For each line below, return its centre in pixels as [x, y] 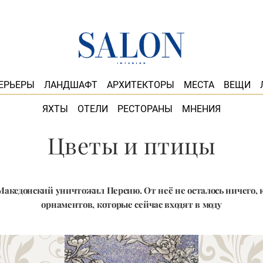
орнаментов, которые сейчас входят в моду [131, 204]
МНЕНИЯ [201, 109]
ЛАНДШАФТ [70, 85]
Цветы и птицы [131, 145]
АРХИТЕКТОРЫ [140, 85]
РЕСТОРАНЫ [145, 109]
